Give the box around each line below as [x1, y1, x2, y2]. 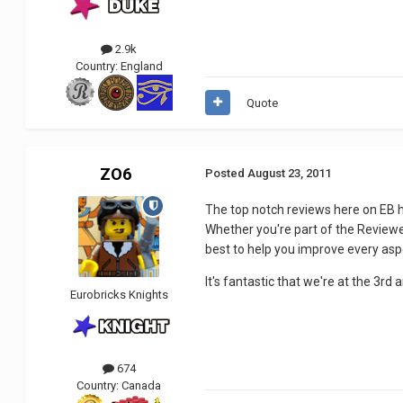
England [120, 58, 163, 73]
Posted [205, 166, 248, 180]
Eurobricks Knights [69, 287, 168, 301]
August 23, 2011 [247, 166, 332, 180]
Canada [121, 378, 162, 392]
